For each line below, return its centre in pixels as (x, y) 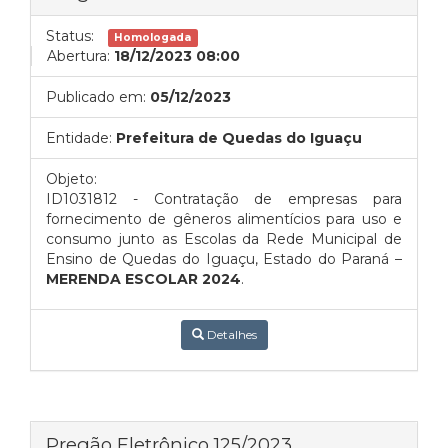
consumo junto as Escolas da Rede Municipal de (224, 239)
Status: (70, 36)
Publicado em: (96, 97)
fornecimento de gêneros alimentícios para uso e (224, 219)
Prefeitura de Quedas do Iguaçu (239, 138)
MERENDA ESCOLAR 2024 (143, 279)
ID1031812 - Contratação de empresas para (224, 199)
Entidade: (79, 138)
